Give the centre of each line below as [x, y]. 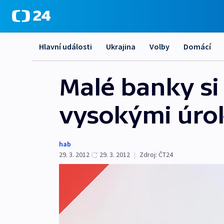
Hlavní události [65, 46]
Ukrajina [121, 46]
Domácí [197, 46]
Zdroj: [148, 154]
